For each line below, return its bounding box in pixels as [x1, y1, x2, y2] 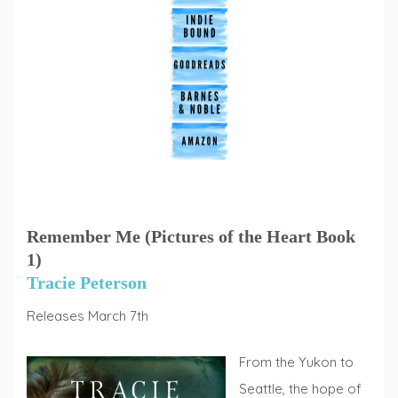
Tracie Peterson [27, 272, 147, 292]
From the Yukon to [239, 354, 354, 371]
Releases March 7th [27, 306, 148, 324]
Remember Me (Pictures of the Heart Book [27, 226, 355, 246]
